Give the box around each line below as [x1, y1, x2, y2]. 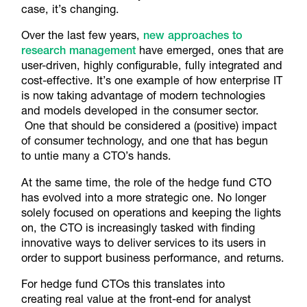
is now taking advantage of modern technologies [21, 88, 265, 103]
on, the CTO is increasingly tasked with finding [21, 220, 255, 234]
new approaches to [143, 28, 243, 42]
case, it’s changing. [21, 2, 119, 16]
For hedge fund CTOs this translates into [21, 276, 225, 291]
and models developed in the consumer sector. [21, 103, 259, 118]
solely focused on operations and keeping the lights [21, 205, 281, 219]
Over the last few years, [21, 28, 143, 42]
